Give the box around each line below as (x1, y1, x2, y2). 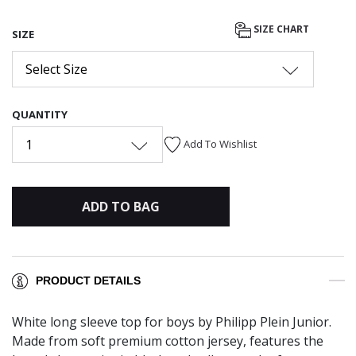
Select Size (25, 60, 87, 78)
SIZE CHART (253, 22, 309, 37)
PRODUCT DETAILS (36, 274, 141, 288)
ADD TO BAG (81, 197, 160, 215)
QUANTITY (12, 106, 68, 122)
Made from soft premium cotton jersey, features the (12, 332, 323, 350)
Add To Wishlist (184, 136, 257, 151)
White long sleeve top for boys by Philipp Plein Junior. (12, 313, 331, 331)
